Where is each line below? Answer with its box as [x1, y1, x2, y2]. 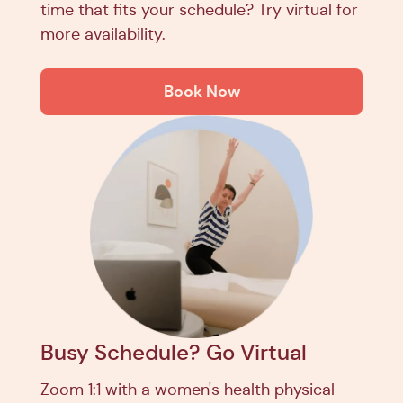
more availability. [40, 23, 166, 44]
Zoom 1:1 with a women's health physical [40, 379, 335, 399]
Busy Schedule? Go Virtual [40, 338, 307, 366]
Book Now [163, 80, 240, 102]
